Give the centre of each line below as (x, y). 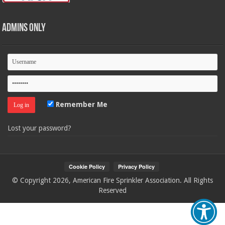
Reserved (113, 190)
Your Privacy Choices (58, 213)
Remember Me (81, 104)
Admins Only (24, 28)
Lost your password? (40, 128)
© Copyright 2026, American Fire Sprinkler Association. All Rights (113, 180)
